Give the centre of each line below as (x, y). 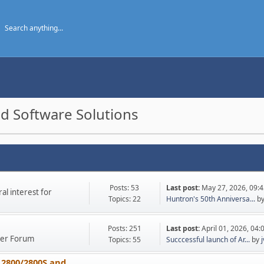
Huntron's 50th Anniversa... (210, 199)
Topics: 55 (124, 240)
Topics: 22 (124, 199)
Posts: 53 (125, 187)
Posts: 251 (124, 228)
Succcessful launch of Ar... (208, 240)
